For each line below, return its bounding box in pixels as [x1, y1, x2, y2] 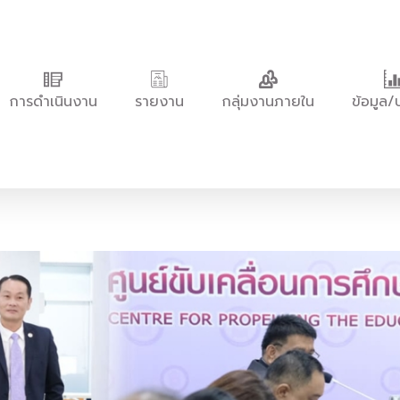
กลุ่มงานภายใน [221, 90, 314, 112]
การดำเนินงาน [9, 90, 97, 112]
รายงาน [135, 90, 184, 112]
